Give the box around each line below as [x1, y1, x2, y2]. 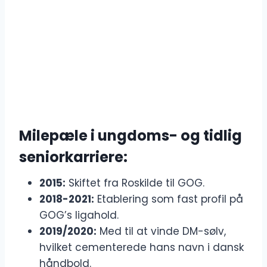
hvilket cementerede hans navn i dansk [39, 240, 244, 255]
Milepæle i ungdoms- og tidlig [19, 126, 242, 146]
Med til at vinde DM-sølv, [97, 224, 226, 239]
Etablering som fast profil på [94, 192, 243, 207]
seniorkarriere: [19, 147, 128, 167]
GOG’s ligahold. [39, 208, 119, 223]
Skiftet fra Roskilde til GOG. [66, 176, 204, 191]
